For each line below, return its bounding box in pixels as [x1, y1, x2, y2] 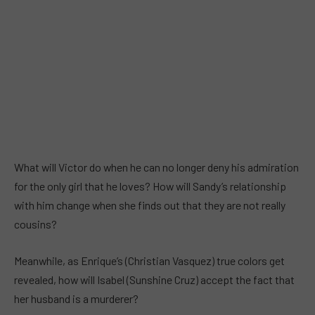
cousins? [14, 217, 57, 231]
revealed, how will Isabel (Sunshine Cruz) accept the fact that [14, 272, 295, 286]
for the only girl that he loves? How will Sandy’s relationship [14, 179, 286, 193]
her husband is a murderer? [14, 291, 139, 305]
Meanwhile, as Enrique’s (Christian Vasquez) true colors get [14, 253, 285, 267]
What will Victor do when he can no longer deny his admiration [14, 160, 299, 174]
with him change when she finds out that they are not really [14, 198, 285, 212]
